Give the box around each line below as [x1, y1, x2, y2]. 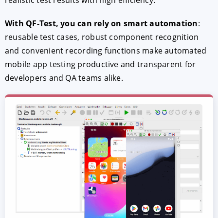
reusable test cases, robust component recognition [5, 31, 199, 42]
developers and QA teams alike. [5, 72, 123, 83]
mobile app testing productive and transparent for [5, 58, 196, 70]
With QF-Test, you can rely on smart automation [5, 18, 198, 29]
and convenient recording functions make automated [5, 45, 207, 56]
